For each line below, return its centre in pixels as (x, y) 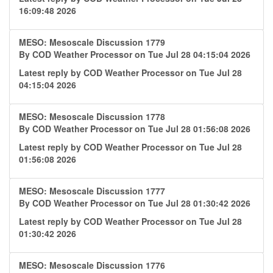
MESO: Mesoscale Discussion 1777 (92, 191)
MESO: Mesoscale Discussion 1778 (92, 116)
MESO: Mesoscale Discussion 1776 (92, 265)
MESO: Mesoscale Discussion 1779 (92, 42)
